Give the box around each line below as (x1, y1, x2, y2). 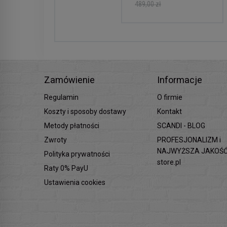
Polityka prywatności (44, 150, 110, 158)
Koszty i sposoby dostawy (44, 107, 126, 116)
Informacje (157, 74, 203, 85)
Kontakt (157, 107, 182, 116)
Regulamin (44, 93, 79, 101)
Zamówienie (44, 74, 95, 85)
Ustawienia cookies (44, 178, 105, 186)
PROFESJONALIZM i (157, 136, 221, 144)
